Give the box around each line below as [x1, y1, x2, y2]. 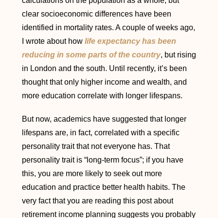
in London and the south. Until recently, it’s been [21, 64, 187, 73]
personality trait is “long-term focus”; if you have [21, 156, 183, 164]
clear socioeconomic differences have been [21, 10, 171, 18]
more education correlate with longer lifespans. [21, 91, 182, 100]
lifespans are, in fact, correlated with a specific [21, 128, 180, 137]
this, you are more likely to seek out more [21, 169, 162, 178]
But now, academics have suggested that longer [21, 115, 186, 123]
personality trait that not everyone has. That [21, 142, 170, 150]
